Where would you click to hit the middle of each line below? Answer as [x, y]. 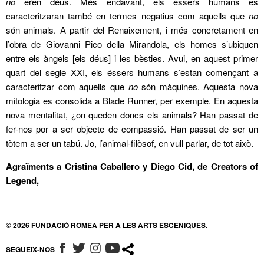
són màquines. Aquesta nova [198, 87]
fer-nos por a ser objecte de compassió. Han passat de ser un [132, 129]
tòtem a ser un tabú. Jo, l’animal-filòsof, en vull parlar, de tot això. [130, 143]
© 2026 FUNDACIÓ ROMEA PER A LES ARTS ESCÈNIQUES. [107, 225]
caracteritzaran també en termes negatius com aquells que [127, 16]
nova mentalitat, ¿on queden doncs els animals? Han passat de [132, 115]
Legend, [22, 181]
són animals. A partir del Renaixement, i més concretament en [132, 30]
